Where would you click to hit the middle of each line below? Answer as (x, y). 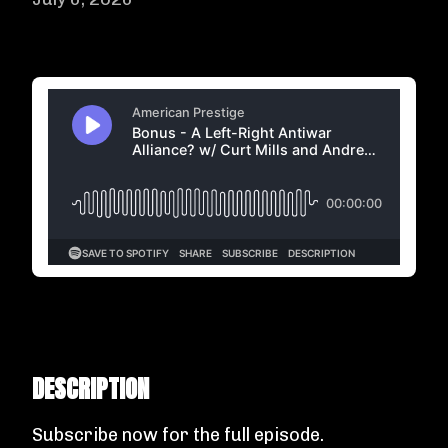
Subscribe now (95, 435)
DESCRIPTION (90, 389)
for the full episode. (241, 435)
